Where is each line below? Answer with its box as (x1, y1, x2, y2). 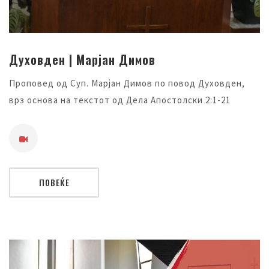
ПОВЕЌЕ (38, 176, 70, 189)
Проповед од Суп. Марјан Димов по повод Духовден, (9, 77, 245, 89)
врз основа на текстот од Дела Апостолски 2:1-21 (9, 94, 231, 106)
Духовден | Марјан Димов (9, 50, 156, 69)
